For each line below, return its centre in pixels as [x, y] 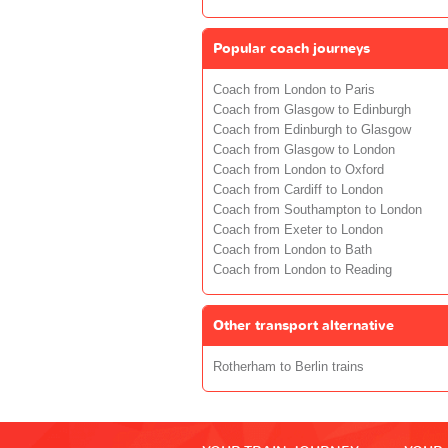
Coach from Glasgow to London [304, 149]
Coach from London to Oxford [298, 169]
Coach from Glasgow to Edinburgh [312, 109]
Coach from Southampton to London [317, 209]
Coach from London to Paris [294, 89]
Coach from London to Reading [302, 269]
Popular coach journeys [291, 48]
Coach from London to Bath [292, 249]
